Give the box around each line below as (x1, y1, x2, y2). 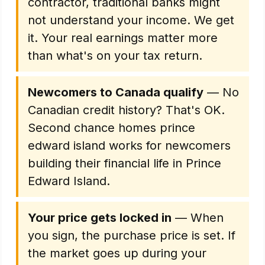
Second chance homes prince (28, 121, 195, 135)
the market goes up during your (28, 246, 206, 260)
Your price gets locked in (28, 211, 172, 225)
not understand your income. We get (28, 13, 234, 27)
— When (172, 211, 224, 225)
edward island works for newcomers (28, 138, 231, 153)
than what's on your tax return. (28, 49, 202, 63)
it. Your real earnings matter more (28, 31, 218, 45)
